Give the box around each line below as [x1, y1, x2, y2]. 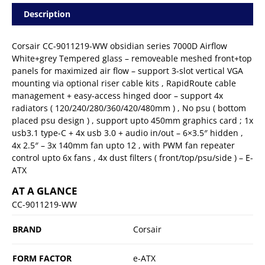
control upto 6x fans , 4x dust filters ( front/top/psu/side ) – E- [12, 151, 253, 163]
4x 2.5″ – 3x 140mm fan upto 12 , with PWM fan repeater [12, 139, 235, 151]
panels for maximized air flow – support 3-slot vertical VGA [12, 64, 243, 76]
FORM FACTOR [12, 252, 72, 264]
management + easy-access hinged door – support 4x [12, 89, 223, 101]
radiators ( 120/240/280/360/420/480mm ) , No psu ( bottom [12, 102, 246, 114]
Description [24, 8, 70, 20]
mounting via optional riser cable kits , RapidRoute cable [12, 77, 236, 89]
